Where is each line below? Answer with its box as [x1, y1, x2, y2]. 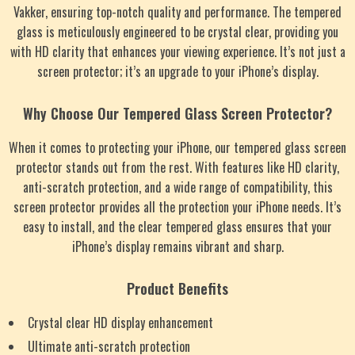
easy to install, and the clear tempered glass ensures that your [23, 217, 332, 236]
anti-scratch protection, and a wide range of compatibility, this [22, 177, 333, 197]
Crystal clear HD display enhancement [28, 313, 213, 332]
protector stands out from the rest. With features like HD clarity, [16, 158, 339, 177]
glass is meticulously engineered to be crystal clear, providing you [17, 22, 338, 41]
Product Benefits [127, 278, 228, 299]
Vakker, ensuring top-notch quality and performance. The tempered [13, 2, 342, 21]
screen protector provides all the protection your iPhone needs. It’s [13, 197, 342, 216]
